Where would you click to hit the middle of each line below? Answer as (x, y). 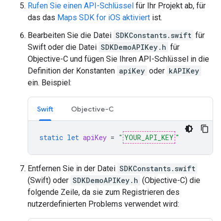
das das (42, 18)
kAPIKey (184, 71)
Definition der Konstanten (72, 71)
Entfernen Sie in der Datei (73, 168)
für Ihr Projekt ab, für (170, 6)
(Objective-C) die (170, 180)
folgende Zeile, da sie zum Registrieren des (104, 192)
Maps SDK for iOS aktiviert (104, 18)
